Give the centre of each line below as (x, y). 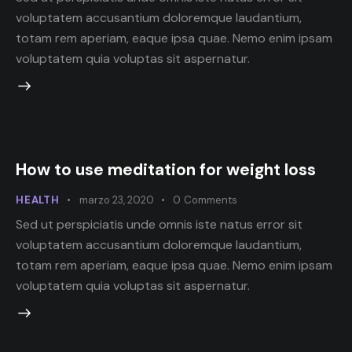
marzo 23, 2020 (116, 200)
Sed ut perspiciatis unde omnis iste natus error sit (159, 225)
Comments (210, 200)
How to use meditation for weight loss (166, 169)
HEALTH (38, 200)
